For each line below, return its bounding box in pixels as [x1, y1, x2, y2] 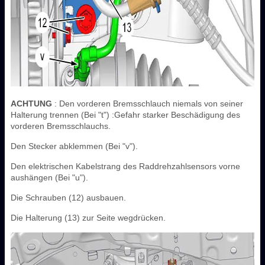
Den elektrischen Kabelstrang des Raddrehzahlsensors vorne [11, 161, 240, 171]
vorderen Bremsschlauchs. [11, 121, 111, 131]
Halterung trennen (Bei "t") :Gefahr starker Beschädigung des [11, 109, 240, 119]
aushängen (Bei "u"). [11, 172, 88, 182]
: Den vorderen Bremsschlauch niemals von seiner [52, 98, 243, 108]
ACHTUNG [11, 98, 52, 108]
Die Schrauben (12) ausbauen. [11, 192, 126, 202]
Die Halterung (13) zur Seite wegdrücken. [11, 212, 166, 222]
